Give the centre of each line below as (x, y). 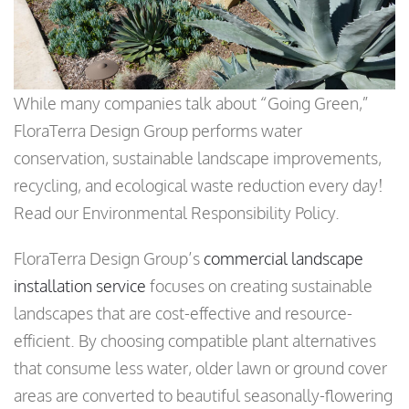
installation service (80, 286)
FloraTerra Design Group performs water (158, 131)
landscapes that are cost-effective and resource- (183, 314)
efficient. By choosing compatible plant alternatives (195, 341)
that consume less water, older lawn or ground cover (200, 368)
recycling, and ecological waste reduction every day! (199, 186)
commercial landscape (283, 259)
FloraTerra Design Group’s (109, 259)
